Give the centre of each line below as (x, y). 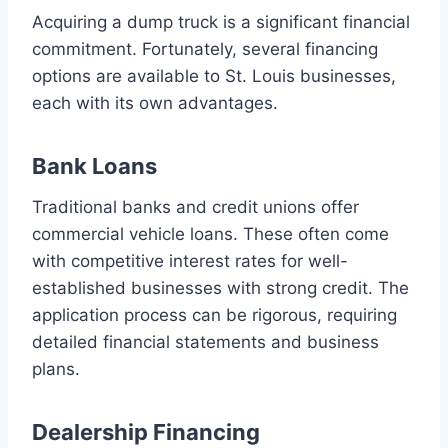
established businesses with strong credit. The (220, 287)
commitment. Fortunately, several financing (205, 48)
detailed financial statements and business (205, 341)
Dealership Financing (146, 431)
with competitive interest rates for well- (190, 260)
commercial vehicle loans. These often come (210, 233)
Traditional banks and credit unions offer (195, 206)
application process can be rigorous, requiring (214, 314)
